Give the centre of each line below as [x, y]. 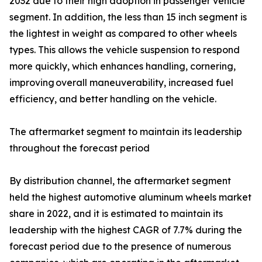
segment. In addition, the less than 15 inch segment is [128, 17]
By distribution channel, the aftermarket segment [120, 181]
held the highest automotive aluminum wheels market [130, 197]
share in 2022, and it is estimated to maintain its [116, 213]
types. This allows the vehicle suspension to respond [125, 50]
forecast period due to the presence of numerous [120, 246]
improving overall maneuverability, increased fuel [121, 82]
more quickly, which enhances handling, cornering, [123, 66]
